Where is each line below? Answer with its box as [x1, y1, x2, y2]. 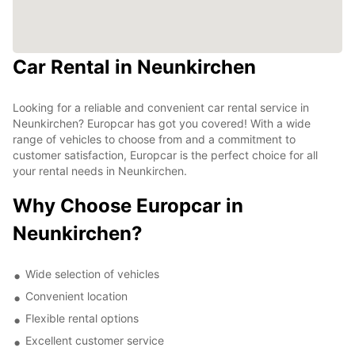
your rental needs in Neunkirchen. [13, 163, 187, 177]
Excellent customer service [25, 333, 164, 347]
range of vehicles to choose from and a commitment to [13, 132, 296, 146]
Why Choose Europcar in [13, 193, 243, 217]
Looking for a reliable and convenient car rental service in [13, 100, 309, 114]
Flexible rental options [25, 311, 139, 325]
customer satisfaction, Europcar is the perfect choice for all [13, 147, 318, 162]
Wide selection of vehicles [25, 266, 159, 281]
